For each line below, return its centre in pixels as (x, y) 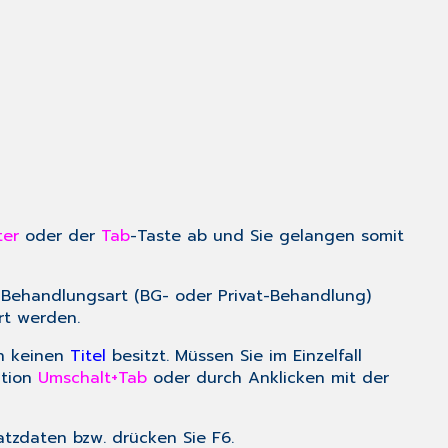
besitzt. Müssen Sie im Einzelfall (234, 356)
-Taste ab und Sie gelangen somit (267, 236)
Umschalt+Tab (92, 378)
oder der (60, 236)
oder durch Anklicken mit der (268, 378)
